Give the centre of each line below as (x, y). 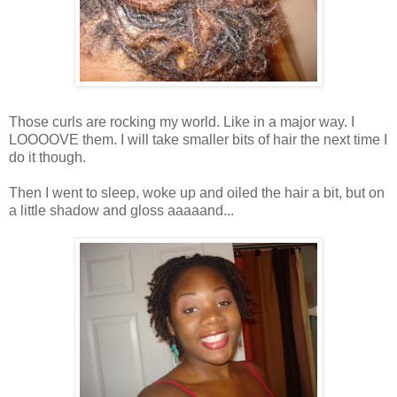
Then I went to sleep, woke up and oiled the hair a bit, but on (197, 192)
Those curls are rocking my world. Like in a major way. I (182, 121)
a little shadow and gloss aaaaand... (121, 210)
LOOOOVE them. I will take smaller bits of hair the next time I (198, 139)
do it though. (47, 157)
